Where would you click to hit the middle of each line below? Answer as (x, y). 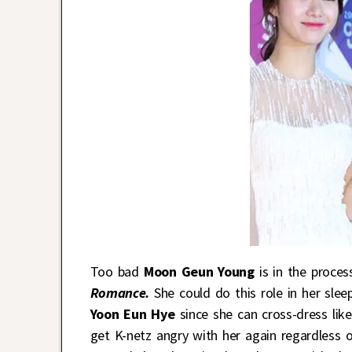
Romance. (120, 292)
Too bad (117, 271)
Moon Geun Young (199, 271)
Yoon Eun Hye (132, 313)
